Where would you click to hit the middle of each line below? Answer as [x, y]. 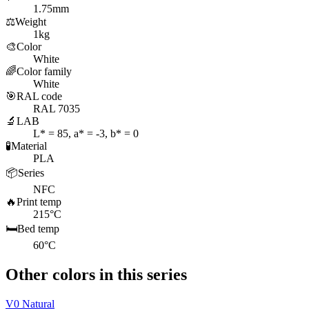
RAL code [39, 97]
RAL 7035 [57, 109]
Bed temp [38, 229]
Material [29, 146]
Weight [31, 22]
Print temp [39, 202]
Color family [44, 72]
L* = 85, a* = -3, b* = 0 [86, 134]
